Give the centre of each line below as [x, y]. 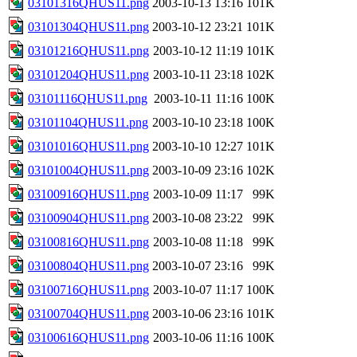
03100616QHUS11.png [88, 337]
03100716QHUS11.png [88, 289]
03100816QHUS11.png [88, 241]
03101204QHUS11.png [88, 74]
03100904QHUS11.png [88, 218]
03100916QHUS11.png [88, 194]
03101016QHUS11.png [88, 146]
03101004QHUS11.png [88, 170]
